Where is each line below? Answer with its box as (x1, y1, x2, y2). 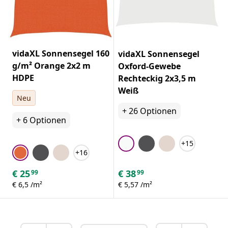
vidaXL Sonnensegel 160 (12, 47, 109, 59)
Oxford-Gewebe (118, 60, 181, 72)
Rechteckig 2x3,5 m (118, 72, 196, 84)
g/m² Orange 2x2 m (12, 60, 91, 71)
